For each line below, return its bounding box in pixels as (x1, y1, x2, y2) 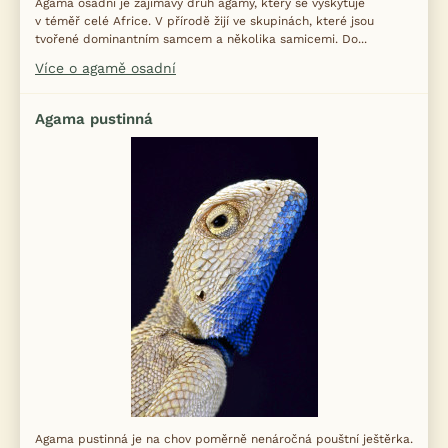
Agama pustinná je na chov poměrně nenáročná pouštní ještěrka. (35, 432, 413, 446)
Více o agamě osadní (35, 60, 176, 76)
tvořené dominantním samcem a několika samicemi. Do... (35, 32, 367, 46)
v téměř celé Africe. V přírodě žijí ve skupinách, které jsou (35, 14, 374, 28)
